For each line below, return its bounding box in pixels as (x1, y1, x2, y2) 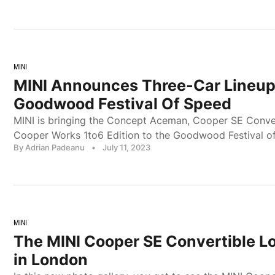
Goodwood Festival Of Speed (14, 94, 231, 113)
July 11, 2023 (103, 142, 150, 152)
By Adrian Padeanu (14, 142, 85, 152)
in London (14, 250, 88, 269)
